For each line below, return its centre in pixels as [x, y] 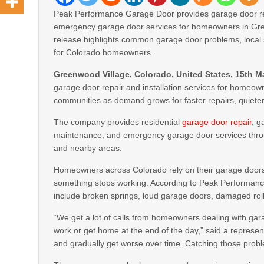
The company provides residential [118, 122]
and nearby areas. [88, 148]
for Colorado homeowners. [104, 52]
